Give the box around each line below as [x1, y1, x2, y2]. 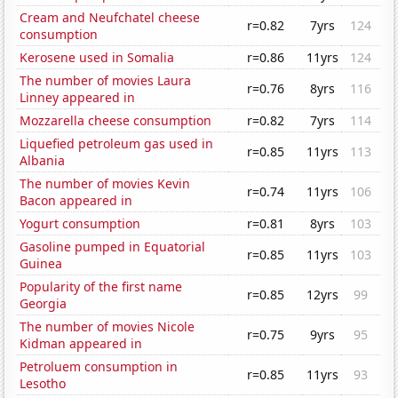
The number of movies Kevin [20, 175, 191, 193]
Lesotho [20, 375, 67, 393]
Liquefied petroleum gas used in [20, 135, 214, 153]
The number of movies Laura [20, 72, 192, 90]
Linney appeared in [20, 89, 136, 107]
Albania [20, 152, 66, 170]
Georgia [20, 295, 68, 313]
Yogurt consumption [20, 215, 141, 233]
